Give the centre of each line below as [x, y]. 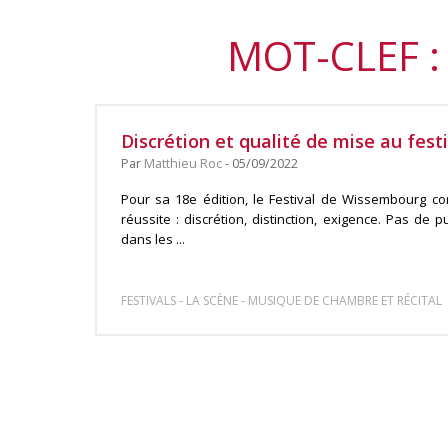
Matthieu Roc [182, 163]
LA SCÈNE [211, 300]
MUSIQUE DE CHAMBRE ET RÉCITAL [344, 300]
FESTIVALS [148, 300]
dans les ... [152, 239]
